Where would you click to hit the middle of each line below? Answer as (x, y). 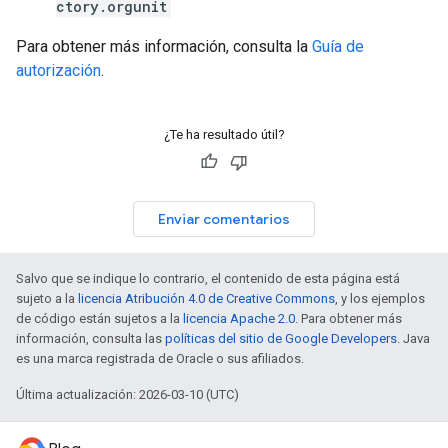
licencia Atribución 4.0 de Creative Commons (206, 298)
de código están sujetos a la (99, 318)
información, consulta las (90, 338)
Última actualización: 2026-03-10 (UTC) (127, 394)
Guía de (338, 46)
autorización (58, 70)
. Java (413, 338)
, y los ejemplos (380, 298)
